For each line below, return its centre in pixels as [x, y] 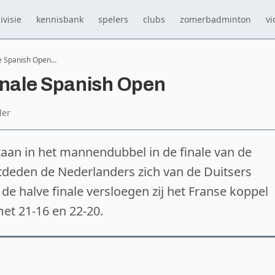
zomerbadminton [215, 19]
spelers [113, 19]
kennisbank [60, 19]
